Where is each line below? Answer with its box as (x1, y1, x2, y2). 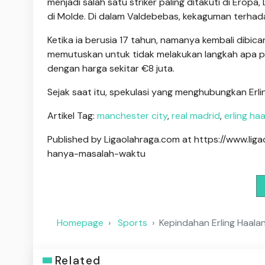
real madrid (172, 109, 220, 122)
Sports (118, 216, 147, 229)
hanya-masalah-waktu (47, 147, 146, 160)
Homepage (57, 216, 104, 229)
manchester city (97, 109, 167, 122)
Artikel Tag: (47, 109, 97, 122)
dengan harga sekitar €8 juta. (47, 62, 174, 75)
